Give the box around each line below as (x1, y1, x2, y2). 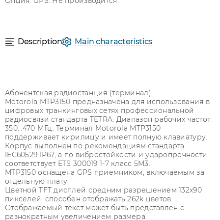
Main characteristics (75, 36, 153, 46)
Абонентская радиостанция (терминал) (5, 88, 151, 97)
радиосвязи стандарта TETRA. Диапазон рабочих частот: (5, 115, 212, 124)
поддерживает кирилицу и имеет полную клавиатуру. (5, 133, 208, 141)
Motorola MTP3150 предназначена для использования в (5, 97, 210, 106)
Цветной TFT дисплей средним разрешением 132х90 (5, 186, 202, 194)
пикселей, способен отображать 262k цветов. (5, 194, 173, 203)
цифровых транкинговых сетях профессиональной (5, 106, 194, 115)
